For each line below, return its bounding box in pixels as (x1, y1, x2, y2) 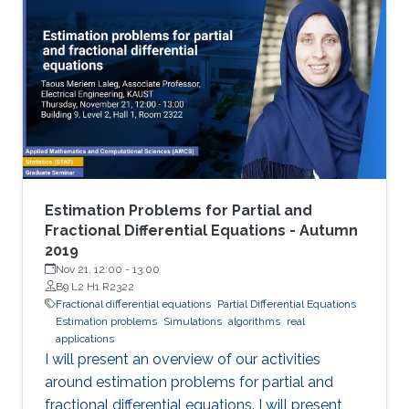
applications (56, 331, 114, 345)
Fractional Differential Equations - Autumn (45, 221, 358, 239)
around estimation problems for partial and (45, 372, 333, 391)
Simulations (163, 314, 222, 328)
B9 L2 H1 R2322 (56, 279, 134, 293)
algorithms (228, 314, 280, 328)
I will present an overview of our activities (45, 350, 320, 368)
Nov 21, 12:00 (56, 262, 122, 276)
